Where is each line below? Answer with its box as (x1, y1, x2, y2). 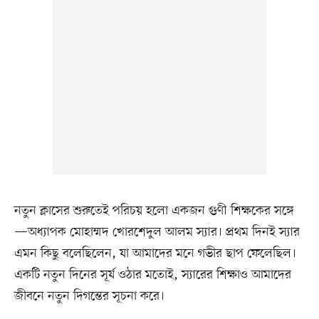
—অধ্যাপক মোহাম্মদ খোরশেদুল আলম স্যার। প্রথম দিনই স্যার (14, 223, 300, 241)
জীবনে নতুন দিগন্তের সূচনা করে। (14, 287, 164, 305)
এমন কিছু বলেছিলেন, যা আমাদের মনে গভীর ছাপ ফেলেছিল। (14, 244, 296, 262)
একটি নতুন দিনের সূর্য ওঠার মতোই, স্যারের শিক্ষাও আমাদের (14, 266, 291, 283)
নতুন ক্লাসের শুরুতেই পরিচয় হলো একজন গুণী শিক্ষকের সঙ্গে (14, 202, 294, 219)
